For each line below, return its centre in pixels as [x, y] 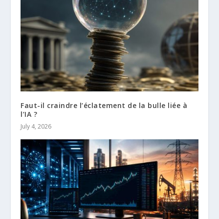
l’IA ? [29, 114]
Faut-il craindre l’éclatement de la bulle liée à [104, 106]
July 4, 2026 [36, 127]
